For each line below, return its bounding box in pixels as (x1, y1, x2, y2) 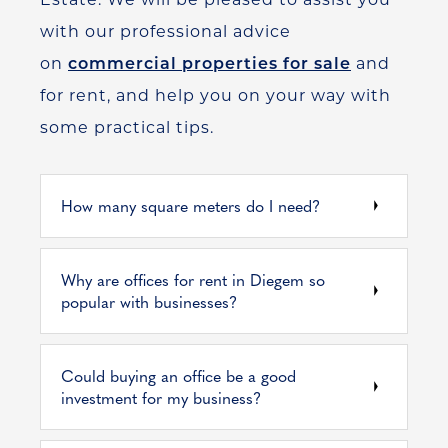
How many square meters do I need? (61, 193, 320, 217)
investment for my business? (61, 385, 261, 409)
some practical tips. (40, 117, 214, 137)
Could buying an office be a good (61, 363, 296, 387)
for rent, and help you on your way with (40, 85, 391, 105)
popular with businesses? (61, 289, 237, 313)
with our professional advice (40, 21, 291, 41)
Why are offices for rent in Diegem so (61, 267, 325, 291)
